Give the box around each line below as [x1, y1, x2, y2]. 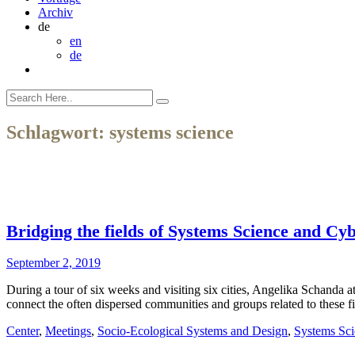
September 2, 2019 [6, 256, 101, 270]
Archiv [38, 6, 73, 19]
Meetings [45, 324, 91, 338]
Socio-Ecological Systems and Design [97, 324, 288, 338]
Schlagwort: [6, 121, 109, 143]
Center [6, 324, 39, 338]
